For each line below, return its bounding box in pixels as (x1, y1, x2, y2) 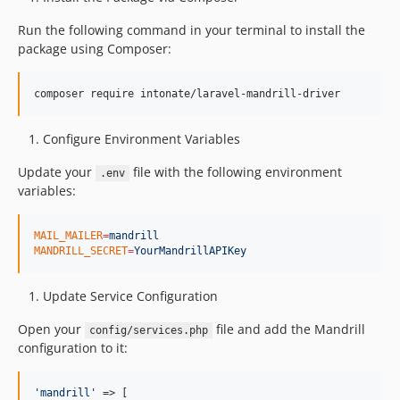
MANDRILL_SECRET (34, 245, 128, 257)
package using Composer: (18, 40, 171, 57)
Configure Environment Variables (43, 130, 240, 147)
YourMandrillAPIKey (134, 245, 246, 257)
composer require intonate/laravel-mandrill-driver (34, 87, 340, 100)
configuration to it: (18, 339, 128, 356)
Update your (18, 163, 96, 180)
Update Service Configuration (43, 287, 218, 304)
